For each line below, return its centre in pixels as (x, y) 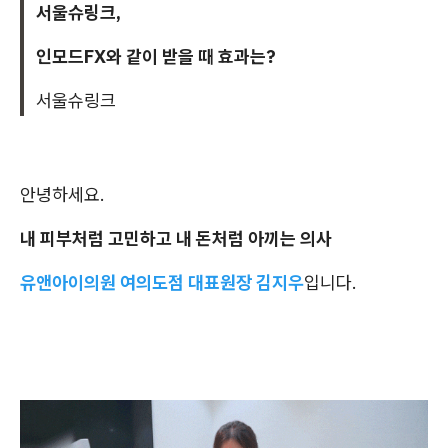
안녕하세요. (62, 194)
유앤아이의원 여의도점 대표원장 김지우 (162, 282)
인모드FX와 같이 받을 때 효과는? (156, 56)
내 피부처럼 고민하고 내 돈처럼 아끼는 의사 (176, 238)
